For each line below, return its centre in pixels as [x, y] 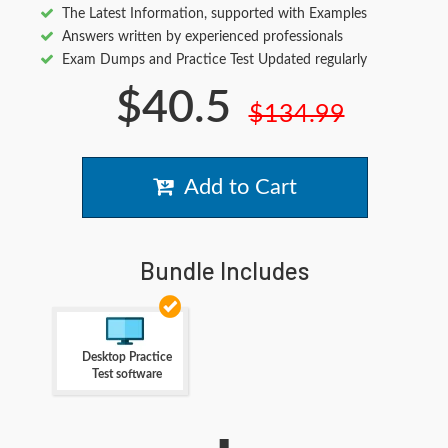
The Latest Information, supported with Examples [214, 14]
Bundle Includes [224, 271]
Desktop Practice [126, 357]
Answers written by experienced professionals [202, 37]
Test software [126, 374]
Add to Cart [235, 187]
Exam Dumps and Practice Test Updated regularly [214, 60]
